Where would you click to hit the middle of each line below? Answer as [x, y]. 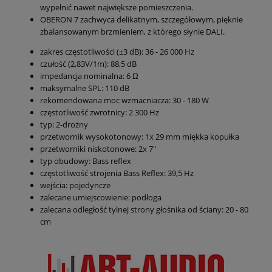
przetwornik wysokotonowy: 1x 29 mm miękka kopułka [140, 137]
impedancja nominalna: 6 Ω [89, 76]
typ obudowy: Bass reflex [86, 161]
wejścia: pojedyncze [75, 185]
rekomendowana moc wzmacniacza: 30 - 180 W [124, 100]
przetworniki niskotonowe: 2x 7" [98, 149]
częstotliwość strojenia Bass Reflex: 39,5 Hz [117, 173]
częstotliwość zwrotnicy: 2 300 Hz [100, 113]
